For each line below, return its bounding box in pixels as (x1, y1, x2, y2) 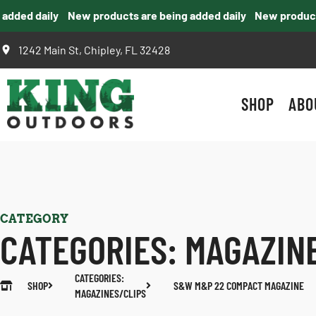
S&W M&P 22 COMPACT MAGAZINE (173, 279, 304, 292)
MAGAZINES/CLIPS (75, 286, 146, 300)
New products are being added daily (54, 8, 233, 22)
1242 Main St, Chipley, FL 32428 (18, 42, 171, 56)
